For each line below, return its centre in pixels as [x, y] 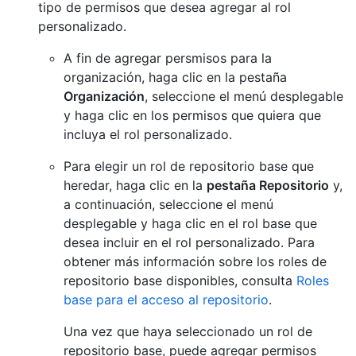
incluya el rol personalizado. [148, 134]
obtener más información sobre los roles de [195, 261]
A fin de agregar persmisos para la [168, 58]
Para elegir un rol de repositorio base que [189, 166]
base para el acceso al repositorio [166, 299]
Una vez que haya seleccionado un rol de [188, 331]
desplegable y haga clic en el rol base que [190, 223]
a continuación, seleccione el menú [168, 204]
